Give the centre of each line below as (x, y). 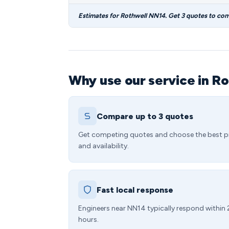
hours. (88, 220)
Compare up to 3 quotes (145, 116)
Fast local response (135, 190)
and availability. (104, 146)
